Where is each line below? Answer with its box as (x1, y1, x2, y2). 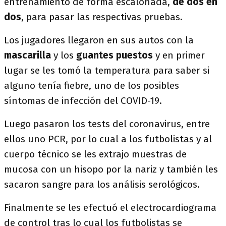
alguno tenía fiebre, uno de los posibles (4, 80, 179, 91)
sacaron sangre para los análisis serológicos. (4, 179, 200, 190)
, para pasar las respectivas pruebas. (21, 11, 183, 23)
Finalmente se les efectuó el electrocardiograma (4, 202, 216, 213)
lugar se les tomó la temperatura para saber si (4, 65, 209, 76)
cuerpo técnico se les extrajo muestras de (4, 148, 187, 160)
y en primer (153, 49, 205, 61)
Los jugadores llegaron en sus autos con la (4, 34, 194, 46)
